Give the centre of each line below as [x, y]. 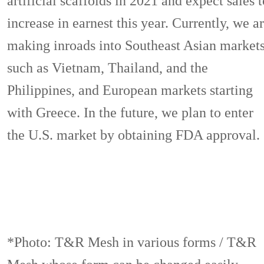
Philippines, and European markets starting [130, 90]
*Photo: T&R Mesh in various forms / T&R [131, 242]
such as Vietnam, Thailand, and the [107, 68]
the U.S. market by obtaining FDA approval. [133, 135]
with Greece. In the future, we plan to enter [130, 113]
